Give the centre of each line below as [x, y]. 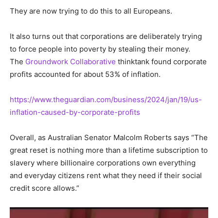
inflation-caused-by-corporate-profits [75, 112]
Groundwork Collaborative [71, 61]
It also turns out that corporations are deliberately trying [106, 36]
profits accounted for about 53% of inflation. [85, 74]
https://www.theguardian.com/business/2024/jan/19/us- [106, 99]
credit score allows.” [45, 188]
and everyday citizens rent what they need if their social [106, 175]
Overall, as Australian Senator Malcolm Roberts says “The [109, 137]
